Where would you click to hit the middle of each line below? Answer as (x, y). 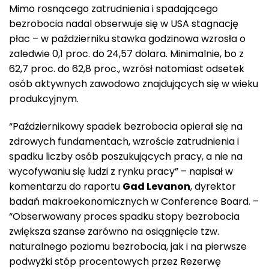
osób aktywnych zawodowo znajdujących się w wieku (134, 84)
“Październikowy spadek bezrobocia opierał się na (126, 127)
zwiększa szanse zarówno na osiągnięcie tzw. (114, 232)
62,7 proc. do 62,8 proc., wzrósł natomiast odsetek (127, 69)
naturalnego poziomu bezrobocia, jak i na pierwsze (128, 247)
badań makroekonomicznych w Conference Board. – (134, 202)
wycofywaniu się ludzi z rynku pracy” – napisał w (121, 172)
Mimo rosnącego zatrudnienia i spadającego (113, 9)
